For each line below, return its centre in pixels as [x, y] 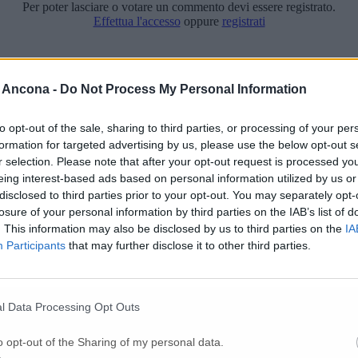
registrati [243, 22]
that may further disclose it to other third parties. [188, 245]
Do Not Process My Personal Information [183, 89]
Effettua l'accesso [137, 22]
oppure [201, 22]
